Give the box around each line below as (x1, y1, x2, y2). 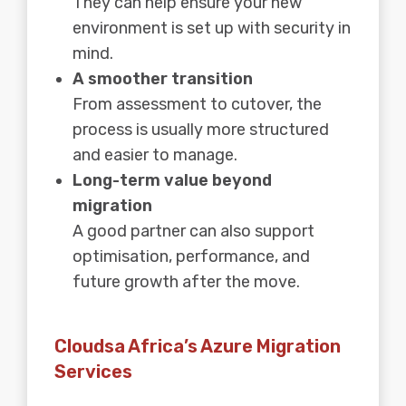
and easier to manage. (72, 144, 237, 165)
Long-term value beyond (72, 169, 272, 190)
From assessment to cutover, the (72, 93, 322, 114)
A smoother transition (72, 68, 253, 89)
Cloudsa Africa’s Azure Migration (54, 334, 341, 357)
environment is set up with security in (72, 17, 351, 38)
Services (54, 360, 132, 382)
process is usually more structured (72, 119, 329, 140)
